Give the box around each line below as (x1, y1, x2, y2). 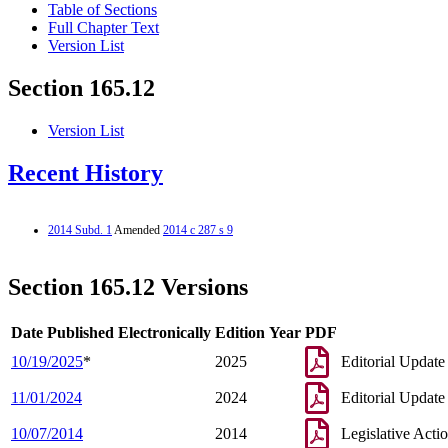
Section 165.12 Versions (8, 273, 248, 300)
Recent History (8, 160, 163, 187)
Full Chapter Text (48, 19, 159, 37)
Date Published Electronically (11, 323, 211, 341)
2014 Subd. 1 (48, 222, 112, 237)
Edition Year (215, 323, 301, 341)
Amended (112, 222, 163, 237)
